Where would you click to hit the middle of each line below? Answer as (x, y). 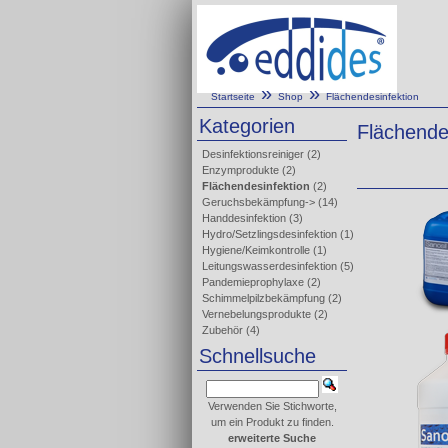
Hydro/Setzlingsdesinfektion (269, 234)
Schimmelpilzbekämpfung (263, 298)
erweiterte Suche (272, 438)
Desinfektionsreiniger (253, 154)
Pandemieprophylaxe (253, 282)
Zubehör (222, 330)
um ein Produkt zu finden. (272, 422)
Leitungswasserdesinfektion (269, 266)
